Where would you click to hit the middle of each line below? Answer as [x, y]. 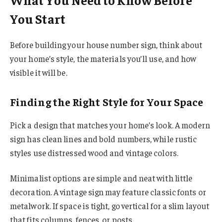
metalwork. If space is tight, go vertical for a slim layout [110, 206]
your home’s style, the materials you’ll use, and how [103, 58]
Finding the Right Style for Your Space [107, 102]
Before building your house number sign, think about [106, 44]
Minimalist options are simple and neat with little [101, 178]
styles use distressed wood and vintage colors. [94, 152]
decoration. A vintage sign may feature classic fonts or [108, 192]
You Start [38, 18]
